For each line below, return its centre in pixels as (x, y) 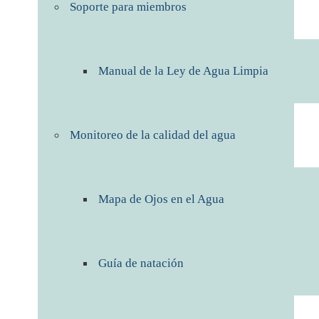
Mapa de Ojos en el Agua (161, 199)
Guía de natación (141, 263)
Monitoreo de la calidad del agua (153, 135)
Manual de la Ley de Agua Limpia (183, 71)
